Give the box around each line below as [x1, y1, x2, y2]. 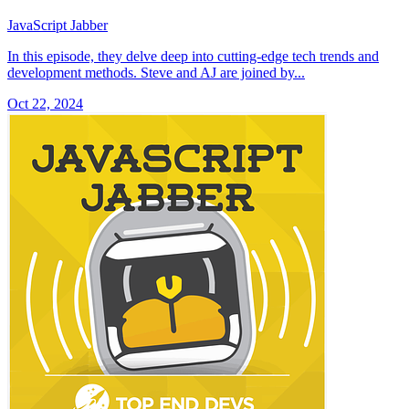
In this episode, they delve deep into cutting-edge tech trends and [7, 48, 379, 65]
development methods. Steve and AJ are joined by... [7, 65, 305, 81]
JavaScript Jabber [7, 17, 108, 34]
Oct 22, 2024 [7, 96, 83, 112]
